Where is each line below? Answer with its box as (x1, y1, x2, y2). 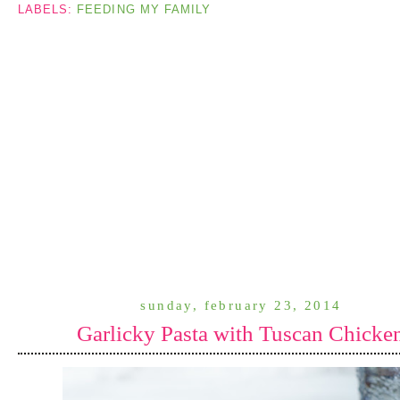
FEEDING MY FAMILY (77, 2, 212, 16)
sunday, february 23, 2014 (140, 298, 342, 313)
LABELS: (18, 2, 78, 16)
